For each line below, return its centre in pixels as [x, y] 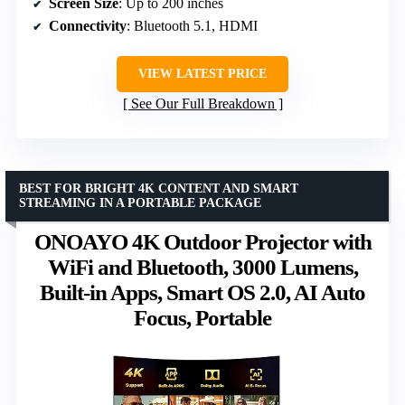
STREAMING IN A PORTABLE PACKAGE [140, 202]
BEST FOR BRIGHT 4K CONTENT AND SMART [159, 188]
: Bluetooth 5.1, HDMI [192, 25]
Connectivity [88, 25]
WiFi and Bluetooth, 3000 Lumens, [202, 267]
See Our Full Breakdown [202, 103]
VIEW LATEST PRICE [202, 73]
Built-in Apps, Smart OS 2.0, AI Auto [202, 292]
